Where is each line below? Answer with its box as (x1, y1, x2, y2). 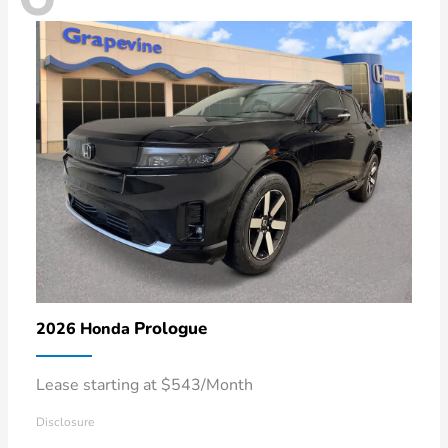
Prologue (134, 316, 207, 340)
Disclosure (36, 413, 94, 430)
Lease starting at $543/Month (36, 373, 253, 396)
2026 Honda (36, 317, 134, 340)
